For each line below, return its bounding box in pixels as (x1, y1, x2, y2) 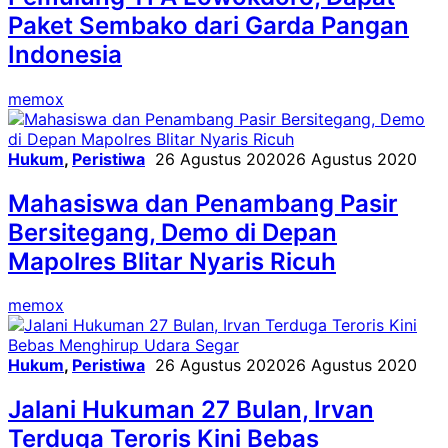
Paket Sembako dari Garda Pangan (8, 10, 409, 40)
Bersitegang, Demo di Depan (8, 217, 337, 247)
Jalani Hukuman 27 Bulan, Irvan (8, 395, 374, 425)
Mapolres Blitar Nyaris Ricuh (8, 246, 336, 276)
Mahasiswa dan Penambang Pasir (8, 188, 398, 218)
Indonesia (8, 39, 122, 69)
